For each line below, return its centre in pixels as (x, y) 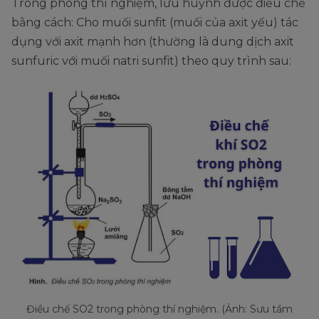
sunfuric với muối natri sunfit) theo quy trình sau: (151, 61)
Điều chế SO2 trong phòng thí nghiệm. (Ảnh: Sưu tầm (159, 309)
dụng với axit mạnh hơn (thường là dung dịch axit (153, 41)
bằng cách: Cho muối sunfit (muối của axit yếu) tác (155, 22)
